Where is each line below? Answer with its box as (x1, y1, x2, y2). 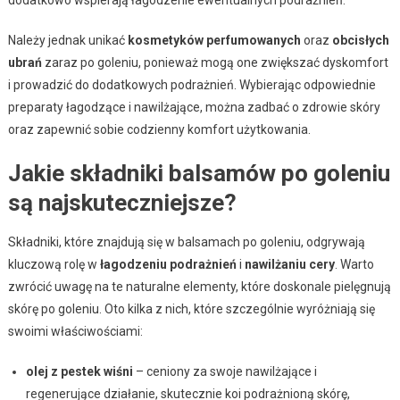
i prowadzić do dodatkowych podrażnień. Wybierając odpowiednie (7, 77, 376, 92)
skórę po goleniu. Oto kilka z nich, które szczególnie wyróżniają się (7, 301, 375, 316)
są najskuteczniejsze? (7, 188, 237, 216)
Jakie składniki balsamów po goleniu (7, 159, 390, 187)
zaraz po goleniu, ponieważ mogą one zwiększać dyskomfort (41, 54, 388, 70)
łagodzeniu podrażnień (99, 256, 237, 271)
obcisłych (331, 32, 389, 47)
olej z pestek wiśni (25, 363, 133, 379)
